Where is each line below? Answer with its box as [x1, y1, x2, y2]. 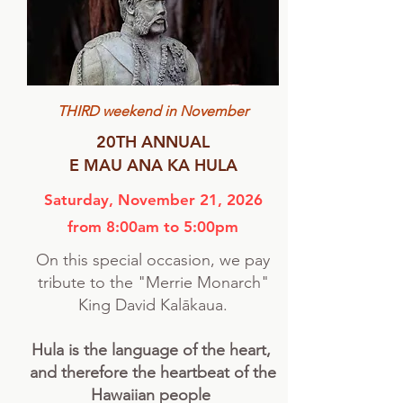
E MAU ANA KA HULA [68, 155, 237, 175]
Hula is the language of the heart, [31, 340, 275, 360]
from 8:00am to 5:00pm [67, 218, 238, 236]
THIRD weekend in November [58, 103, 248, 120]
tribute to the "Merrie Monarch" [37, 273, 269, 292]
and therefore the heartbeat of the [30, 363, 276, 382]
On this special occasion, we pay [36, 250, 270, 270]
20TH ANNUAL [96, 131, 210, 152]
